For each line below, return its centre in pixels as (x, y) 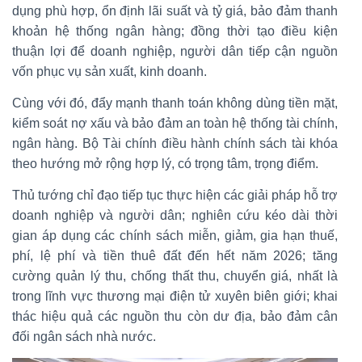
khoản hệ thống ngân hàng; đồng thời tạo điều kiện (175, 32)
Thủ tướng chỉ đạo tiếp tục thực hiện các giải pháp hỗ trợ (175, 196)
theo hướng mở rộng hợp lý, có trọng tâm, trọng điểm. (165, 164)
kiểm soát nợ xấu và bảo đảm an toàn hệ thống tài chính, (175, 124)
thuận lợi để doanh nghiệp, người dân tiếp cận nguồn (175, 52)
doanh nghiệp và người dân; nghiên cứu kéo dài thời (175, 216)
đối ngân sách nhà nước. (84, 337)
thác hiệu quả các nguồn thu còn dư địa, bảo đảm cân (175, 317)
